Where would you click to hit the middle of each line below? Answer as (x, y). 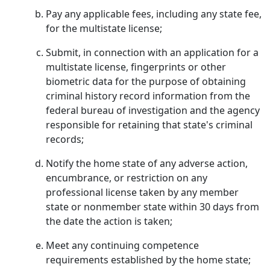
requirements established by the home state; (148, 260)
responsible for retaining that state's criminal (149, 125)
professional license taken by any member (142, 192)
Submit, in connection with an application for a (152, 52)
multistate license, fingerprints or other (136, 67)
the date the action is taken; (109, 221)
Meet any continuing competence (122, 245)
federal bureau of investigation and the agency (153, 110)
